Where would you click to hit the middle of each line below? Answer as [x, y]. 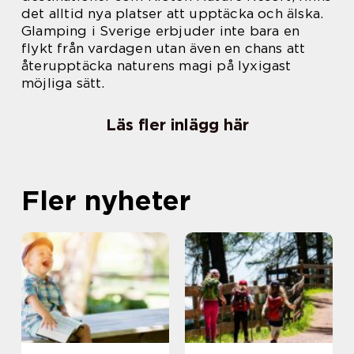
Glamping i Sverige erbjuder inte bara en [161, 31]
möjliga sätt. [63, 83]
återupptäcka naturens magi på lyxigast [156, 66]
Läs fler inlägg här [177, 125]
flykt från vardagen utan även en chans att [164, 49]
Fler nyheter [106, 200]
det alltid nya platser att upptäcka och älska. [173, 14]
